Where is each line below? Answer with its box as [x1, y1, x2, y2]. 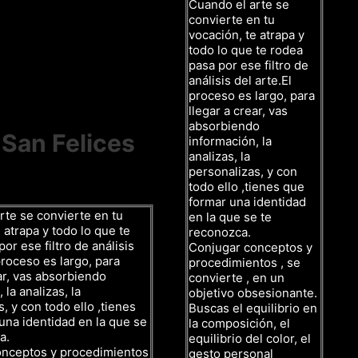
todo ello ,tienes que [189, 178, 304, 194]
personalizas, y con [189, 163, 297, 179]
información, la [189, 133, 272, 149]
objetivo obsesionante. [189, 284, 317, 300]
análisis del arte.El [189, 72, 292, 88]
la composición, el [189, 315, 290, 331]
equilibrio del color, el [189, 330, 311, 346]
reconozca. [189, 224, 251, 240]
